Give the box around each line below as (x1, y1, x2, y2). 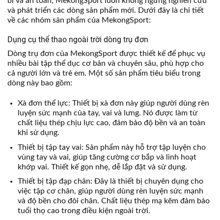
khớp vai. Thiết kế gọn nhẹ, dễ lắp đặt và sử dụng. (17, 163, 187, 171)
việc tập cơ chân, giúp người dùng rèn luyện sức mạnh (17, 187, 203, 195)
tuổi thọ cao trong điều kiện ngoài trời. (17, 207, 150, 215)
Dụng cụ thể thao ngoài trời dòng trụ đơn (7, 35, 148, 45)
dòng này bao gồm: (7, 79, 72, 87)
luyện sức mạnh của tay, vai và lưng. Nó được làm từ (17, 109, 197, 117)
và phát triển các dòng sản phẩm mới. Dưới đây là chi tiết (7, 6, 204, 14)
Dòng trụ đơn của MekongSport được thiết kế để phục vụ (7, 50, 205, 58)
